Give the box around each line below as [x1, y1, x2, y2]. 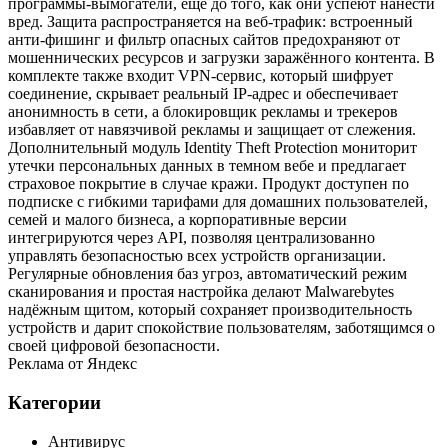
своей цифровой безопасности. [8, 337, 220, 355]
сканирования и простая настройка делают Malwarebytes [8, 283, 394, 301]
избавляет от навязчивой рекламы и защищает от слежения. [8, 121, 416, 139]
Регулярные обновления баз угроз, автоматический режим [8, 265, 407, 283]
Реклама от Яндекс [8, 355, 137, 373]
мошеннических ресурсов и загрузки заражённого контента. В [8, 49, 435, 67]
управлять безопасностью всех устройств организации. [8, 247, 386, 265]
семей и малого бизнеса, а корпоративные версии [8, 211, 347, 229]
